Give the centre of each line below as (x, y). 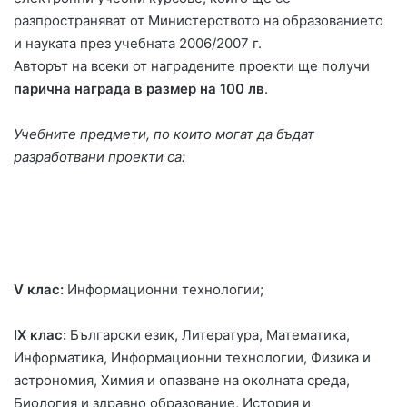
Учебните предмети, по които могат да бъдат (164, 134)
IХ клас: (40, 335)
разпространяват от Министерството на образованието (199, 20)
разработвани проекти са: (99, 157)
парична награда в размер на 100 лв (139, 89)
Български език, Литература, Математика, (208, 335)
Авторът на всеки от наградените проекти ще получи (192, 66)
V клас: (40, 289)
